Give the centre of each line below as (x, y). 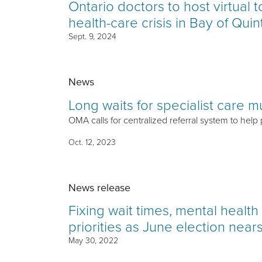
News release (99, 187)
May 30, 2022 (93, 240)
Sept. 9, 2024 (92, 36)
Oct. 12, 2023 (92, 142)
